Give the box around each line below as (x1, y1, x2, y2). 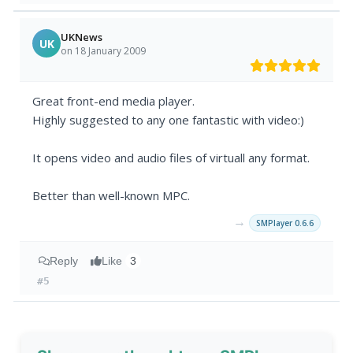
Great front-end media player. (32, 93, 195, 110)
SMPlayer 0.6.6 (255, 217, 314, 229)
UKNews (61, 29, 103, 44)
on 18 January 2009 (61, 43, 147, 58)
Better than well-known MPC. (32, 188, 191, 204)
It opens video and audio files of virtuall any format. (32, 150, 310, 166)
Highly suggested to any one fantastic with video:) (32, 112, 305, 128)
